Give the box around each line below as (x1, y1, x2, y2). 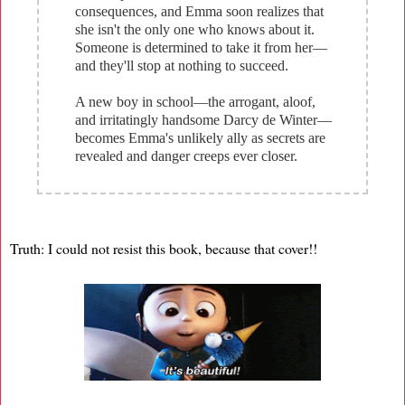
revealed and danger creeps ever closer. (75, 147, 297, 164)
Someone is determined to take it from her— (75, 39, 327, 55)
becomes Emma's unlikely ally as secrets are (75, 129, 325, 146)
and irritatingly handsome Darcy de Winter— (75, 111, 332, 127)
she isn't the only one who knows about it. (75, 21, 315, 37)
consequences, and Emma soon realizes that (75, 3, 324, 19)
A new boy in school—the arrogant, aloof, (75, 93, 316, 109)
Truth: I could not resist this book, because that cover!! (10, 238, 317, 258)
